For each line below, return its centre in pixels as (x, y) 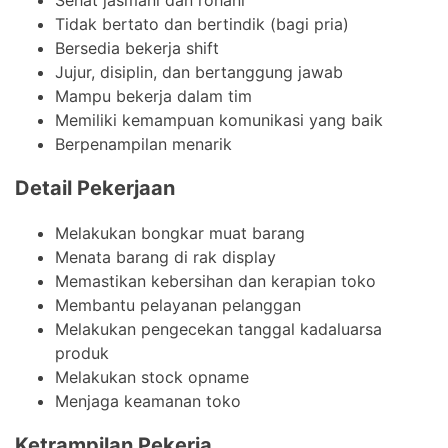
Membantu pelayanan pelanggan (178, 304)
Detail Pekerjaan (95, 187)
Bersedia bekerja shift (137, 47)
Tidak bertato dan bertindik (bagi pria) (202, 23)
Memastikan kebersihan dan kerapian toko (215, 280)
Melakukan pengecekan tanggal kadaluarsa (218, 328)
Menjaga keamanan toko (148, 400)
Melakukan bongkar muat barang (180, 232)
